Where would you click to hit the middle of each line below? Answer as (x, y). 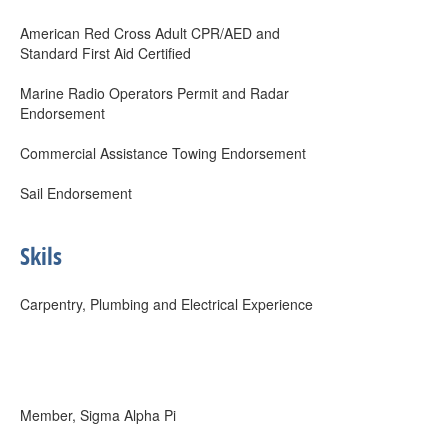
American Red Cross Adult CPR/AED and (150, 33)
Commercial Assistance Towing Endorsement (163, 153)
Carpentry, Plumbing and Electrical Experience (166, 304)
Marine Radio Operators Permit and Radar (154, 93)
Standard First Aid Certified (105, 53)
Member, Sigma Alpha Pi (98, 415)
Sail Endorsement (76, 193)
